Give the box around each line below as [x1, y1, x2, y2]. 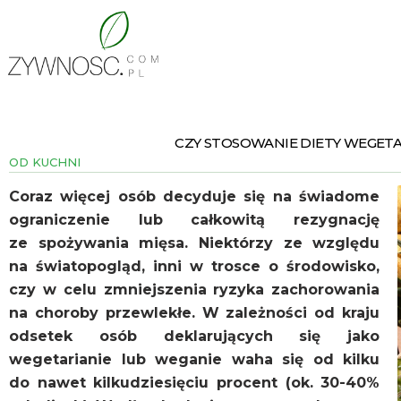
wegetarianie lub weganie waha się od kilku [9, 351, 380, 369]
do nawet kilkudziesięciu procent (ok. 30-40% [9, 374, 380, 392]
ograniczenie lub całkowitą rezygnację [9, 211, 380, 229]
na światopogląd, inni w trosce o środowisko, [9, 258, 380, 276]
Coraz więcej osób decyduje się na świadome [9, 188, 380, 206]
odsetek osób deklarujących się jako [9, 328, 380, 346]
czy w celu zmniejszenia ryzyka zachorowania [9, 281, 380, 299]
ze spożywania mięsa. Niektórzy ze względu [9, 235, 380, 252]
